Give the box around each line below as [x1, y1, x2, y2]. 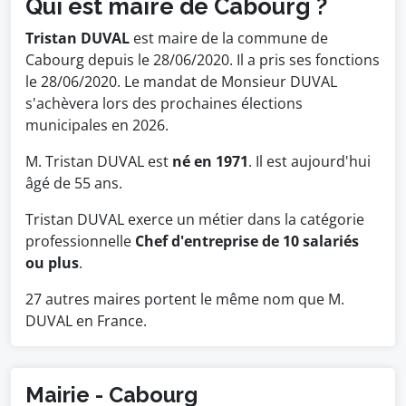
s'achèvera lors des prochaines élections [25, 93, 303, 113]
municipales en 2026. [25, 115, 169, 135]
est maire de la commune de [130, 28, 328, 48]
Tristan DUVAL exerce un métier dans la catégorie [25, 209, 364, 229]
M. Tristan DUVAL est [25, 151, 172, 171]
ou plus [25, 253, 79, 273]
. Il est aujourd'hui [248, 151, 371, 171]
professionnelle [25, 231, 135, 251]
